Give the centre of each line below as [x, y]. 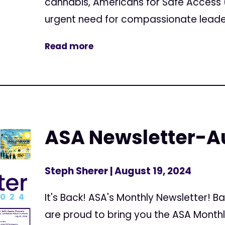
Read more [69, 46]
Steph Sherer [77, 171]
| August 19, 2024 [150, 171]
